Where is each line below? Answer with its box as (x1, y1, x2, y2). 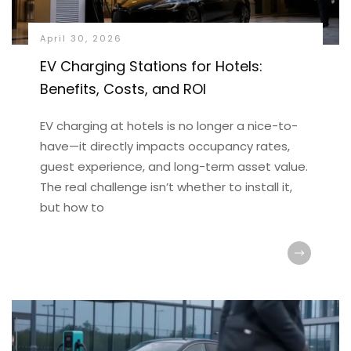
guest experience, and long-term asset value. (39, 158, 308, 175)
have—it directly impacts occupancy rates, (39, 138, 290, 154)
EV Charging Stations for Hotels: (39, 56, 262, 76)
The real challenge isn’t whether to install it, (39, 179, 292, 195)
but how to (39, 199, 104, 215)
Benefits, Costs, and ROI (39, 79, 206, 99)
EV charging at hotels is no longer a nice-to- (39, 118, 298, 134)
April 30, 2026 (39, 32, 122, 45)
